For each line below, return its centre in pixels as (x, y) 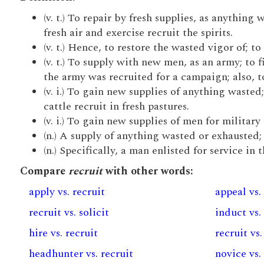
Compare (44, 171)
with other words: (148, 171)
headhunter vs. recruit (81, 254)
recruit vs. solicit (69, 212)
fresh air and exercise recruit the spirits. (138, 33)
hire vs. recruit (63, 233)
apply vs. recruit (67, 192)
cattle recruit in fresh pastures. (116, 106)
